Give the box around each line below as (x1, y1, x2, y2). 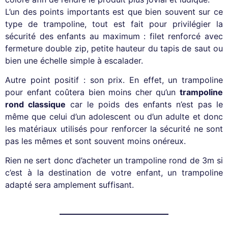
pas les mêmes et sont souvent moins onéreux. (5, 136, 186, 147)
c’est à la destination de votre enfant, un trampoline (5, 167, 223, 178)
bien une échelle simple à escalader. (5, 55, 143, 66)
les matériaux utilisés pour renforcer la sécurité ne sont (5, 124, 223, 134)
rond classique (5, 99, 66, 110)
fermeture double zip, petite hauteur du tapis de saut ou (5, 43, 223, 53)
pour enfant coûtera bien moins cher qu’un (5, 87, 180, 98)
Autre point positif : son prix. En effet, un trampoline (5, 75, 223, 85)
